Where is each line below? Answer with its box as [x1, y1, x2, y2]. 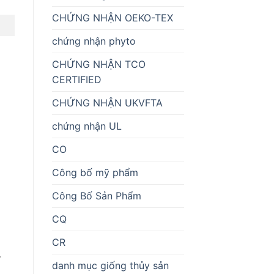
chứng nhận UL [51, 119, 122, 132]
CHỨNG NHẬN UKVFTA [51, 96, 163, 109]
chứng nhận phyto [51, 34, 136, 47]
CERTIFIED [51, 73, 102, 86]
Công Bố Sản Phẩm [51, 189, 141, 202]
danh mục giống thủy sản [51, 259, 169, 272]
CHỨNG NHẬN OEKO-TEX [51, 11, 173, 24]
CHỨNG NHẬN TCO [51, 57, 146, 70]
